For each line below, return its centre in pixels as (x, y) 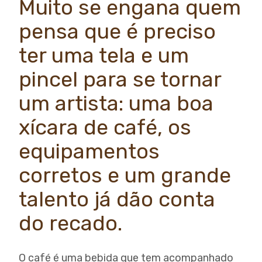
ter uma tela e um (104, 55)
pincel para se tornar (120, 79)
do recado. (70, 223)
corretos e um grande (125, 175)
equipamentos (89, 151)
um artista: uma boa (116, 103)
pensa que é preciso (117, 31)
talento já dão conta (117, 199)
